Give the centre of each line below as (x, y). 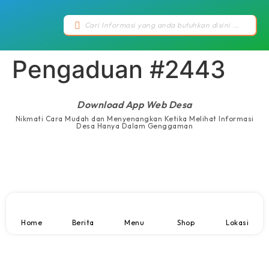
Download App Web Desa (134, 105)
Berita (83, 223)
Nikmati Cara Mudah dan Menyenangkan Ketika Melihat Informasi (134, 119)
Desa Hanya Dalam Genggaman (134, 126)
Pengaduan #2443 (119, 70)
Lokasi (237, 223)
